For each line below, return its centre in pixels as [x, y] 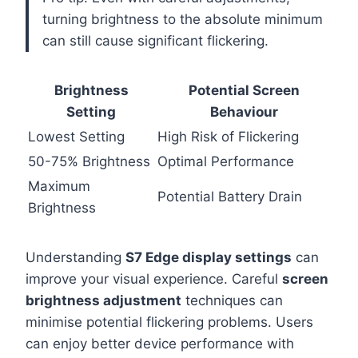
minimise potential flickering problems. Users [169, 322]
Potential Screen [244, 91]
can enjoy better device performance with [160, 344]
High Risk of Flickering [228, 137]
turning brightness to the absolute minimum [183, 20]
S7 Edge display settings [209, 258]
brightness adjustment [103, 301]
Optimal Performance [226, 162]
